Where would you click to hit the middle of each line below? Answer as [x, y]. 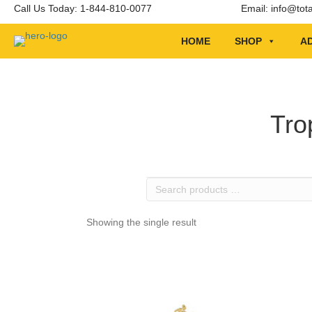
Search [162, 184]
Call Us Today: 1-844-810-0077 [83, 8]
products [167, 198]
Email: [256, 8]
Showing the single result [142, 222]
